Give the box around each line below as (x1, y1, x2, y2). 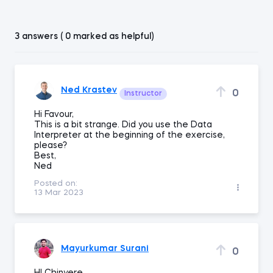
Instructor (124, 90, 162, 97)
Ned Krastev (61, 85, 117, 94)
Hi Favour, (34, 110, 74, 119)
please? (34, 141, 67, 150)
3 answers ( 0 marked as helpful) (15, 32, 154, 41)
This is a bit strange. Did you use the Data (34, 121, 212, 129)
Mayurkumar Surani (120, 244, 149, 253)
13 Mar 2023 (34, 189, 83, 197)
